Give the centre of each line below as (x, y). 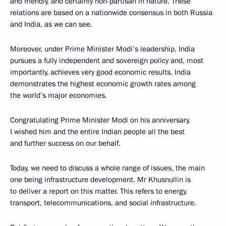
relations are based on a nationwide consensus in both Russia (111, 13)
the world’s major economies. (59, 95)
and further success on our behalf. (65, 143)
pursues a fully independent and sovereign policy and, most (107, 61)
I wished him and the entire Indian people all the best (97, 132)
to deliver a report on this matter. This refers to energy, (99, 191)
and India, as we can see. (51, 24)
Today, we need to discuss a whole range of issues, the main (107, 168)
